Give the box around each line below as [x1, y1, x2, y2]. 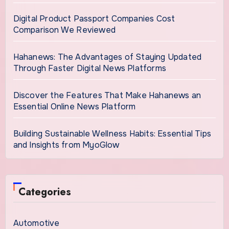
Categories [18, 184, 71, 199]
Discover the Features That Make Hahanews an [13, 89, 201, 101]
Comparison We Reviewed [13, 24, 116, 35]
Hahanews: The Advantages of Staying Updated [13, 51, 202, 62]
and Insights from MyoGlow [13, 139, 120, 150]
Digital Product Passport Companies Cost [13, 13, 175, 24]
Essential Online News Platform [13, 101, 136, 112]
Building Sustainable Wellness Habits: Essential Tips [13, 128, 211, 139]
